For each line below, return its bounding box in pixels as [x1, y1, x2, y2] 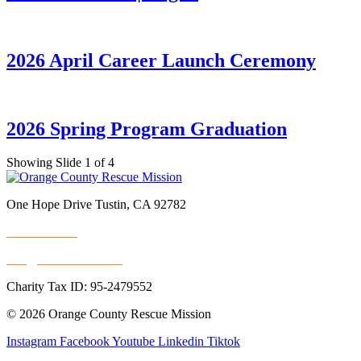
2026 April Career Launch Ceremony [6, 49, 316, 71]
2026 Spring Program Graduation [6, 118, 287, 139]
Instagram [6, 334, 56, 349]
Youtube [112, 334, 155, 349]
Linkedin [158, 334, 204, 349]
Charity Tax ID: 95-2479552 [6, 280, 152, 294]
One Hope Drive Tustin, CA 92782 [6, 197, 186, 212]
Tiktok [207, 334, 240, 349]
